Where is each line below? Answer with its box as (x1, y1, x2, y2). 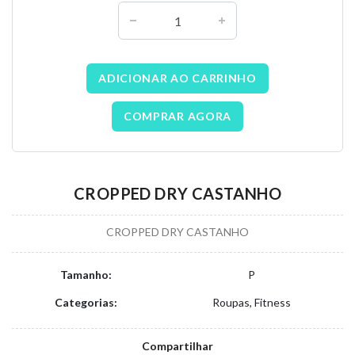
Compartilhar (142, 339, 213, 353)
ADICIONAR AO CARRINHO (98, 71, 257, 85)
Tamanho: (59, 268, 112, 281)
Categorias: (54, 296, 117, 309)
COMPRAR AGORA (123, 109, 232, 123)
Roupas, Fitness (212, 296, 291, 309)
